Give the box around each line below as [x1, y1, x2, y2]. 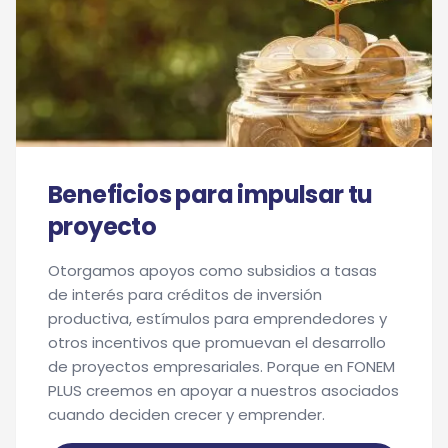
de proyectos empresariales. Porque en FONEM [48, 356, 395, 377]
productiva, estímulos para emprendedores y [48, 308, 387, 329]
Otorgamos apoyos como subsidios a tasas [48, 260, 377, 281]
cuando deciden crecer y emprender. [48, 404, 325, 425]
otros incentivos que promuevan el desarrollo [48, 332, 386, 353]
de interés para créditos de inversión [48, 284, 322, 305]
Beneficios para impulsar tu [48, 178, 373, 211]
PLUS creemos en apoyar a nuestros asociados [48, 380, 399, 401]
